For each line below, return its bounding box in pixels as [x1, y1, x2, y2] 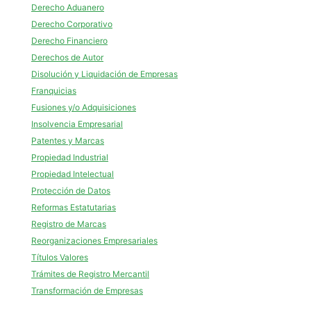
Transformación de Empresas [31, 285, 143, 296]
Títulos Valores [31, 252, 88, 262]
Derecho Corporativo [31, 19, 112, 29]
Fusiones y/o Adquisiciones [31, 102, 136, 112]
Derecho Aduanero [31, 2, 104, 12]
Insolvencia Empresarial [31, 119, 123, 129]
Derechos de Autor [31, 52, 103, 62]
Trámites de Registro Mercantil [31, 269, 149, 279]
